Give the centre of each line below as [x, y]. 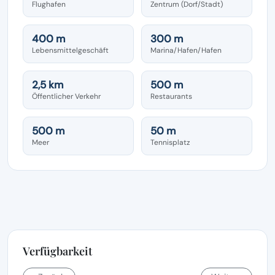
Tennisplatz [170, 142]
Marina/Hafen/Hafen [186, 50]
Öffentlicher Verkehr [66, 96]
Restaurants [171, 96]
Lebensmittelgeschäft [70, 50]
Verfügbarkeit [57, 251]
